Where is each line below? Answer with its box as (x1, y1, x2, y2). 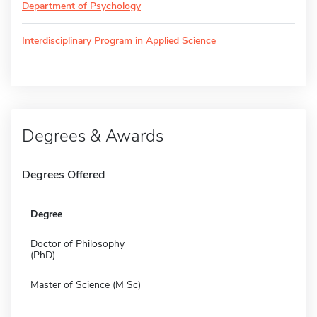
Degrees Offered (22, 166, 105, 183)
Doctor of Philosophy (30, 236, 125, 250)
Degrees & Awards (22, 124, 163, 147)
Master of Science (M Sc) (30, 277, 141, 292)
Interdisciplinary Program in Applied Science (22, 33, 216, 47)
